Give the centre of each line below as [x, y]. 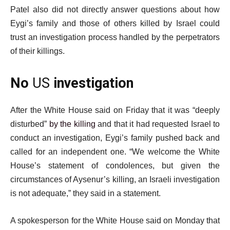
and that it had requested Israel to [157, 124]
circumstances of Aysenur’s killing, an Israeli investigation [115, 179]
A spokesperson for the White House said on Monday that [115, 221]
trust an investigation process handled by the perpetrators [115, 37]
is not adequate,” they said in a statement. [85, 193]
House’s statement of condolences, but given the [115, 166]
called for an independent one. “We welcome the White [115, 152]
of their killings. [37, 51]
